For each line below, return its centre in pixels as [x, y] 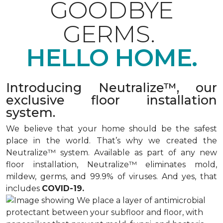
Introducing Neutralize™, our [111, 88]
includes [24, 188]
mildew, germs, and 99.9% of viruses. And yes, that [111, 176]
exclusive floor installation [111, 100]
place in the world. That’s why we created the [111, 141]
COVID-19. [63, 188]
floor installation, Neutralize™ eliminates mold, [111, 165]
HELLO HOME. [111, 58]
